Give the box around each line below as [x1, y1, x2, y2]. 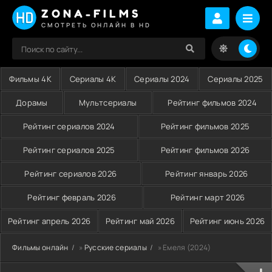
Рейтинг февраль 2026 [27, 192, 117, 203]
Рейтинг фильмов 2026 [160, 144, 250, 155]
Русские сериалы [84, 242, 147, 253]
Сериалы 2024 [134, 73, 190, 84]
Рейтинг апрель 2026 [7, 216, 91, 226]
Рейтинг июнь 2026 [189, 216, 265, 226]
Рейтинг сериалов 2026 [24, 168, 117, 179]
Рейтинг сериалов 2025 [22, 144, 115, 155]
